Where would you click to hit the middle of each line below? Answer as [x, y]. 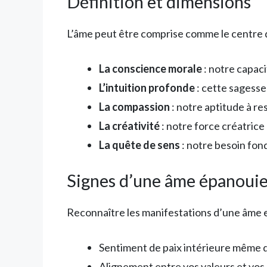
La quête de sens [139, 145]
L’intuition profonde [147, 87]
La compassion [134, 106]
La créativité [129, 125]
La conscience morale [150, 68]
